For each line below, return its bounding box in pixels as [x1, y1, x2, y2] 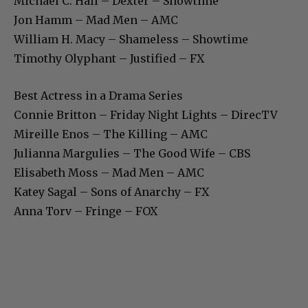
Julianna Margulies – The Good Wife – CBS [14, 146, 250, 160]
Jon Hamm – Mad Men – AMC [14, 12, 178, 27]
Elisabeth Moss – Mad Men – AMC [14, 165, 204, 179]
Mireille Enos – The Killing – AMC [14, 126, 208, 141]
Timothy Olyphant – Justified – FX [14, 51, 204, 65]
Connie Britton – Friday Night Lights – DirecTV [14, 107, 278, 122]
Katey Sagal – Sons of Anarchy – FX [14, 184, 209, 199]
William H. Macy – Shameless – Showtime [14, 32, 248, 46]
